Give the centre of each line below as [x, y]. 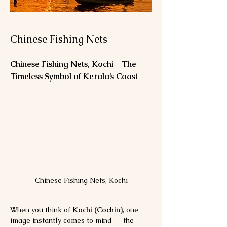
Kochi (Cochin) [98, 210]
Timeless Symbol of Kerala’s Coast [74, 76]
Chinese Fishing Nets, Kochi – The [74, 64]
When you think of [41, 210]
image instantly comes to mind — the [73, 220]
